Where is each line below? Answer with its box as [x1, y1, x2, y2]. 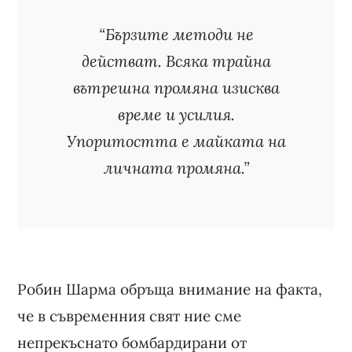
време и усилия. [117, 104, 235, 124]
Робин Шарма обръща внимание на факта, [17, 279, 323, 299]
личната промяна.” [103, 157, 249, 178]
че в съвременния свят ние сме [17, 306, 242, 325]
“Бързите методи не [98, 24, 254, 44]
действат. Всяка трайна [81, 50, 271, 71]
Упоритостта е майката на [66, 130, 286, 151]
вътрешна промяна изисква [72, 77, 280, 97]
